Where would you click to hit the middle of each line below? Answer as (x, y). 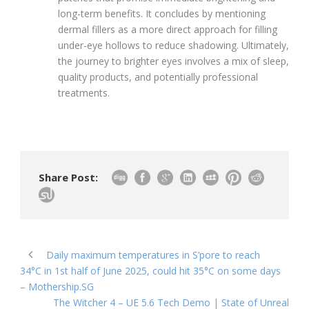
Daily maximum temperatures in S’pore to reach (153, 255)
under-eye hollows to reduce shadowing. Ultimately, (173, 45)
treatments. (84, 92)
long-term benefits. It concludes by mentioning (162, 13)
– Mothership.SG (57, 286)
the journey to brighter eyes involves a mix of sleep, (173, 61)
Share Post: (68, 177)
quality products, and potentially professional (158, 77)
